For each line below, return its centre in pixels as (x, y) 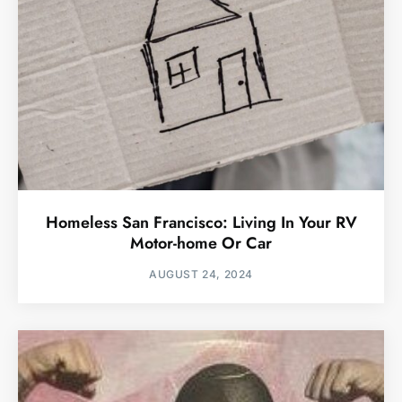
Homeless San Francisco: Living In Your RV (201, 222)
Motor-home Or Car (201, 243)
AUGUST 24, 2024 (201, 274)
